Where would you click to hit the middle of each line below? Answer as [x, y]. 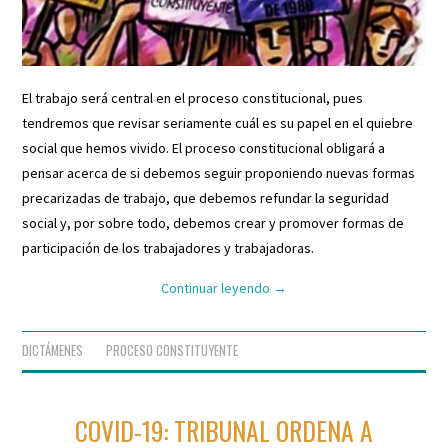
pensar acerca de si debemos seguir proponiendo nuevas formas [219, 172]
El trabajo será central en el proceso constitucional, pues [193, 97]
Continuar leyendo [217, 287]
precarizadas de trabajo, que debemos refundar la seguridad [206, 197]
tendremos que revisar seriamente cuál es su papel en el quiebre [218, 122]
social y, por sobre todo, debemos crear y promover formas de [213, 222]
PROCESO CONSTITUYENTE [172, 350]
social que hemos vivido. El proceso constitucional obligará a [204, 147]
